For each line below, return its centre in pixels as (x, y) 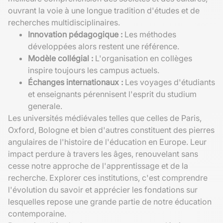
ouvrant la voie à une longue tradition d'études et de (104, 10)
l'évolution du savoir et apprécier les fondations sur (103, 189)
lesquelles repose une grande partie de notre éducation (110, 201)
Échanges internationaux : (75, 82)
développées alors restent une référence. (104, 46)
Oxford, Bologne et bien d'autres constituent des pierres (111, 130)
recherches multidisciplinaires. (64, 22)
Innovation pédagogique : (75, 34)
